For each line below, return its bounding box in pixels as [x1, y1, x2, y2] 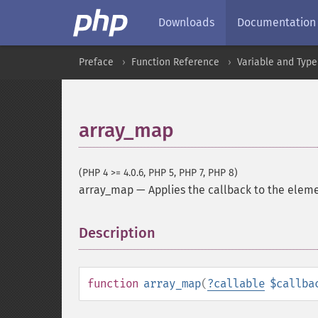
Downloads [158, 16, 214, 29]
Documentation [237, 16, 316, 29]
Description [79, 224, 155, 241]
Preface [79, 56, 114, 68]
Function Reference [131, 56, 219, 68]
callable [214, 277, 265, 290]
